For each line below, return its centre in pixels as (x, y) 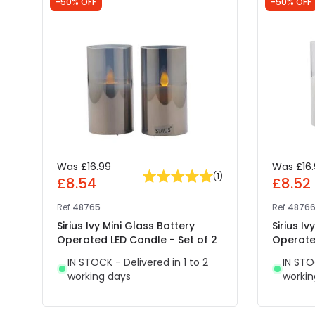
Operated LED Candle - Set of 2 (137, 239)
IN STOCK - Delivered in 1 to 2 (138, 262)
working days (99, 276)
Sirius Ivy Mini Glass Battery (126, 225)
